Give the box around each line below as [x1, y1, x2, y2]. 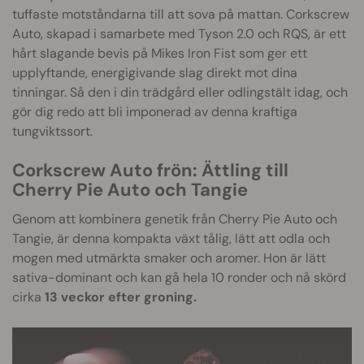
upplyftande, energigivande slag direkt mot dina [12, 64, 297, 82]
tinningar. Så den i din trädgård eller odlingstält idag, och [12, 84, 348, 102]
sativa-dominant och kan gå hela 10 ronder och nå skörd [12, 269, 346, 287]
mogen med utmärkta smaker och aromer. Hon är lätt [12, 249, 326, 267]
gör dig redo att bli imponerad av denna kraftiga [12, 103, 297, 121]
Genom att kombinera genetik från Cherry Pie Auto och [12, 210, 337, 228]
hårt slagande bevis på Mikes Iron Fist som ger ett [12, 45, 307, 63]
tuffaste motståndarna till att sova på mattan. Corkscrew [12, 6, 349, 24]
